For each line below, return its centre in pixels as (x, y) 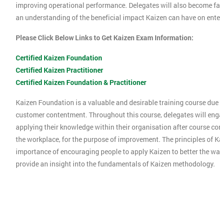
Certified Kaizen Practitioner (59, 70)
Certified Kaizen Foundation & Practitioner (81, 82)
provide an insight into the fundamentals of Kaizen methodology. (115, 164)
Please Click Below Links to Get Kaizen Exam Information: (105, 38)
